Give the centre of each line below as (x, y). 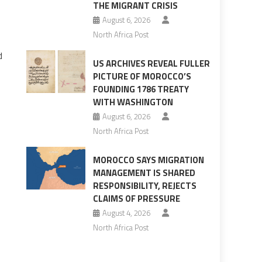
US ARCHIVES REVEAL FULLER (151, 64)
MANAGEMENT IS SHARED (144, 173)
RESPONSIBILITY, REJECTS (144, 186)
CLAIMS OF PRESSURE (136, 199)
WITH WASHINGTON (133, 102)
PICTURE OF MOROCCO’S (142, 77)
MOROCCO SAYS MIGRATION (148, 160)
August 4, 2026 (126, 213)
